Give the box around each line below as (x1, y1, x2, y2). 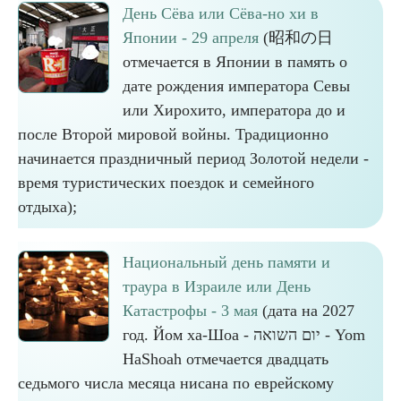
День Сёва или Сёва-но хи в (123, 4, 319, 22)
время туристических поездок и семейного (18, 174, 314, 192)
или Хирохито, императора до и (123, 101, 346, 119)
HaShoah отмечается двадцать (123, 350, 328, 368)
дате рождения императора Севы (123, 77, 350, 95)
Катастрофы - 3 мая (123, 302, 258, 320)
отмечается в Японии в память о (123, 53, 347, 71)
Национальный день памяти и (123, 253, 330, 271)
